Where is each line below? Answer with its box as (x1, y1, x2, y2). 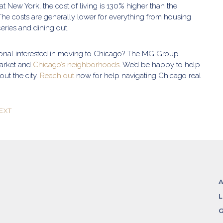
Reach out (40, 71, 74, 80)
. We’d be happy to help (119, 60, 200, 69)
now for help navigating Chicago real (74, 71, 201, 80)
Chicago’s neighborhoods (33, 60, 119, 69)
